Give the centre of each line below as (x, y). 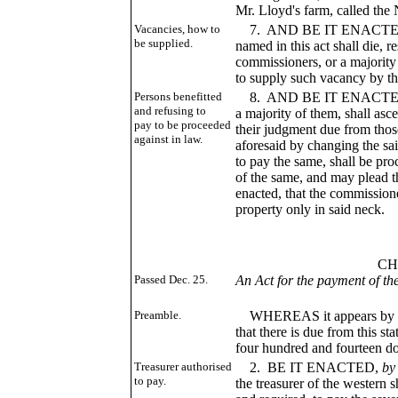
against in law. (169, 139)
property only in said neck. (310, 209)
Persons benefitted (179, 96)
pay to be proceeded (183, 125)
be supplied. (164, 43)
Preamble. (158, 315)
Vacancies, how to (178, 29)
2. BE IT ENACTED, (309, 367)
